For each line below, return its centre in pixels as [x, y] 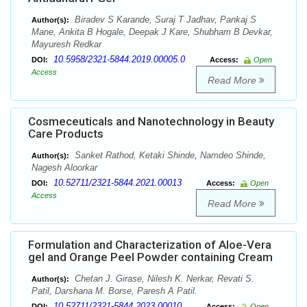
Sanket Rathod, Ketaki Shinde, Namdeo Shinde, [169, 156]
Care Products [66, 134]
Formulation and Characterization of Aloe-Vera [150, 245]
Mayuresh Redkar [66, 45]
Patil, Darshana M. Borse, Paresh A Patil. [114, 291]
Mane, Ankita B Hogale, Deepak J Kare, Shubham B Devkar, [152, 32]
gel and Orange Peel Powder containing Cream [150, 257]
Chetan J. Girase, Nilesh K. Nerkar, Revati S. [163, 279]
